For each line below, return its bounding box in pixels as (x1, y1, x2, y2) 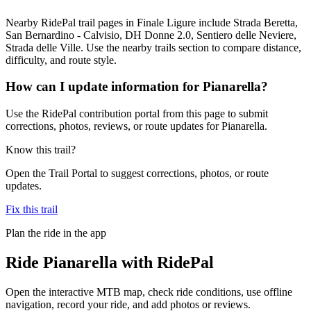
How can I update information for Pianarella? (6, 79, 268, 94)
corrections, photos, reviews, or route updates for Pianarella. (6, 119, 267, 132)
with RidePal (117, 253, 214, 271)
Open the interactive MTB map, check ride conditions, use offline (6, 285, 292, 298)
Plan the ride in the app (6, 226, 106, 239)
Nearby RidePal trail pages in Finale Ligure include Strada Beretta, (6, 16, 298, 28)
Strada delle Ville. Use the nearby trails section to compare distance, (6, 41, 301, 53)
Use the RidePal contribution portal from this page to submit (6, 107, 268, 119)
